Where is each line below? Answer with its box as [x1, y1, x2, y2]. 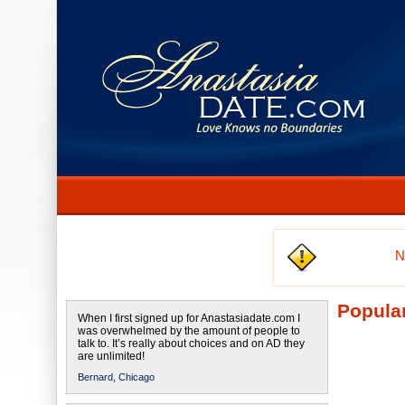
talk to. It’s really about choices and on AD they [78, 337, 305, 350]
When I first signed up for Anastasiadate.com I [78, 312, 300, 325]
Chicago [118, 372, 155, 382]
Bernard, [78, 372, 116, 382]
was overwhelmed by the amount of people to [78, 325, 300, 337]
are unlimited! [78, 350, 145, 363]
